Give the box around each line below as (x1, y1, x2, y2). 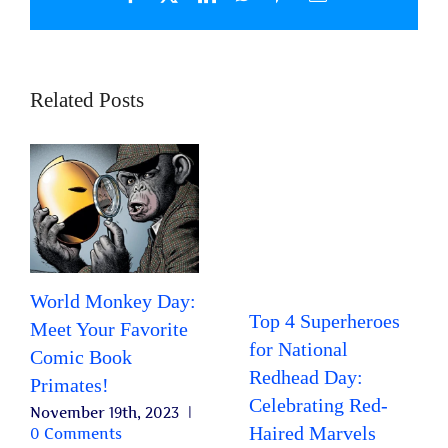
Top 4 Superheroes (249, 310, 400, 333)
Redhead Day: (249, 366, 363, 389)
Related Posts (30, 87, 144, 112)
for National (249, 338, 348, 361)
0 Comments (30, 424, 122, 442)
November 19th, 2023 (30, 403, 179, 421)
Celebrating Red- (249, 394, 388, 417)
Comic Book (30, 345, 132, 368)
